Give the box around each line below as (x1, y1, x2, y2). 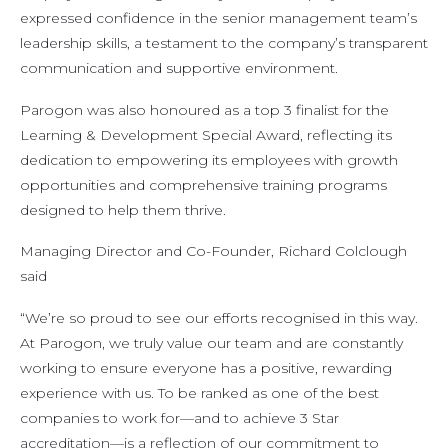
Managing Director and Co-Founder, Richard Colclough (20, 242, 407, 261)
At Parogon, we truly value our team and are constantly (20, 334, 403, 353)
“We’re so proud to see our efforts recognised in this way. (20, 309, 418, 328)
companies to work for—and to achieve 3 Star (20, 409, 339, 428)
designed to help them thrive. (20, 200, 226, 219)
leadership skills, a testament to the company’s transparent (20, 33, 428, 52)
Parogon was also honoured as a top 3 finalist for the (20, 100, 389, 119)
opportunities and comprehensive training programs (20, 175, 387, 194)
